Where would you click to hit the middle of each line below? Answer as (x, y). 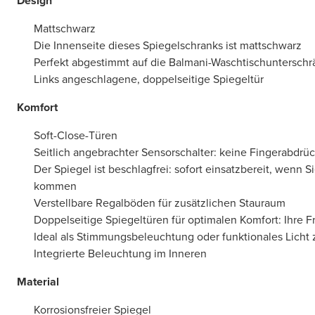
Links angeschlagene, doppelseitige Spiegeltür (149, 79)
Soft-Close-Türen (76, 136)
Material (38, 282)
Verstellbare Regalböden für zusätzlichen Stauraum (160, 203)
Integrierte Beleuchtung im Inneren (120, 254)
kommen (55, 186)
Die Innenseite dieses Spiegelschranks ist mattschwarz (168, 46)
